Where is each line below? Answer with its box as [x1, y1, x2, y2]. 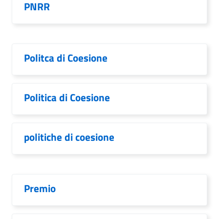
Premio [24, 180, 56, 196]
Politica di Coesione [24, 89, 110, 105]
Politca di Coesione [24, 50, 108, 66]
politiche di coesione [24, 129, 114, 145]
